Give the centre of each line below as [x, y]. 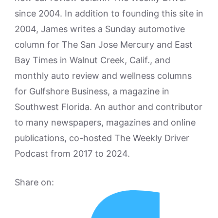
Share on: [34, 182]
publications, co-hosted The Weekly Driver [102, 138]
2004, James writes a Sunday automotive [100, 29]
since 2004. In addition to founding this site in [109, 13]
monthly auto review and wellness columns [103, 76]
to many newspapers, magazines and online [105, 122]
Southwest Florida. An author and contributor [109, 107]
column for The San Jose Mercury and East [104, 45]
